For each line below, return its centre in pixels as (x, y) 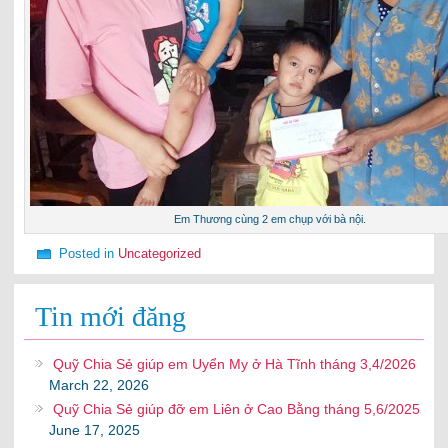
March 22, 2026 (99, 385)
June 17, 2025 (95, 430)
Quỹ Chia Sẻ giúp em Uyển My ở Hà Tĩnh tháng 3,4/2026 (235, 364)
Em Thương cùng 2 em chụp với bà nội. (270, 219)
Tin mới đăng (111, 317)
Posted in (87, 253)
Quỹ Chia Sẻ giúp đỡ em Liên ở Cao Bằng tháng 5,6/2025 (237, 409)
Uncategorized (160, 253)
